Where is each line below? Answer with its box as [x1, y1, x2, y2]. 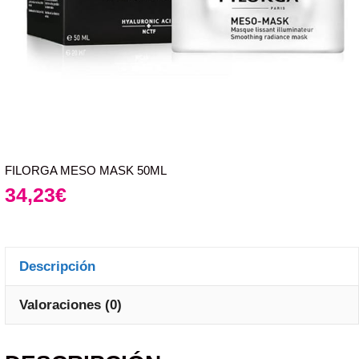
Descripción [19, 258, 95, 274]
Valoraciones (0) [19, 296, 122, 313]
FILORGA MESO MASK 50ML [5, 163, 167, 177]
